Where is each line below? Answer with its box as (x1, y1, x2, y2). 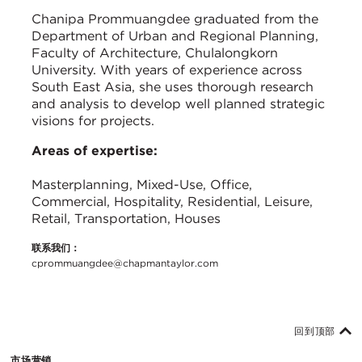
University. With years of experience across (32, 62, 302, 78)
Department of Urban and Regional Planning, (32, 28, 318, 44)
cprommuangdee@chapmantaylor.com (32, 257, 218, 270)
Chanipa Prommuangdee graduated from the (32, 11, 318, 27)
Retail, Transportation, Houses (32, 211, 221, 227)
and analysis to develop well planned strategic (32, 96, 325, 112)
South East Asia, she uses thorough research (32, 79, 314, 95)
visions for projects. (32, 113, 154, 129)
